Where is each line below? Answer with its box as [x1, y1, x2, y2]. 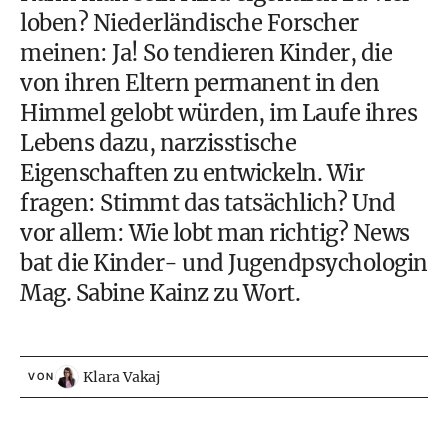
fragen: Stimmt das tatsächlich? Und [20, 189, 396, 217]
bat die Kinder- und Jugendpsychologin [20, 249, 428, 277]
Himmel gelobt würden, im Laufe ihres [20, 99, 417, 127]
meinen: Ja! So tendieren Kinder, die [20, 39, 392, 67]
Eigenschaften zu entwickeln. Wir [20, 159, 364, 187]
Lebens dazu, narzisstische [20, 129, 296, 157]
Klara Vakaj [83, 368, 160, 386]
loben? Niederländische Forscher [20, 9, 359, 37]
